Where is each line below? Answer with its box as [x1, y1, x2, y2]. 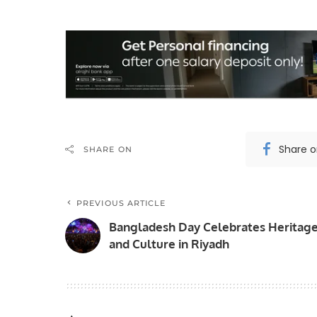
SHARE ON [83, 144, 132, 155]
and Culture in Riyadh [109, 236, 229, 252]
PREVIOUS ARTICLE [76, 198, 166, 209]
